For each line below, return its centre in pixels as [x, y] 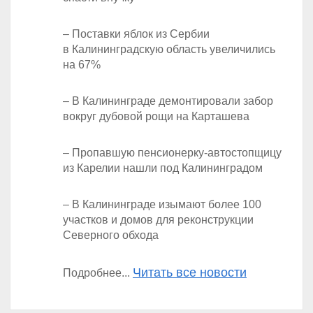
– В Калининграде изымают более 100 [162, 204]
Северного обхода [111, 235]
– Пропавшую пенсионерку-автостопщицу [172, 153]
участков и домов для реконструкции [158, 220]
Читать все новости [190, 272]
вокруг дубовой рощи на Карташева [156, 116]
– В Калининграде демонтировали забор [168, 101]
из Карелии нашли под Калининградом [163, 168]
